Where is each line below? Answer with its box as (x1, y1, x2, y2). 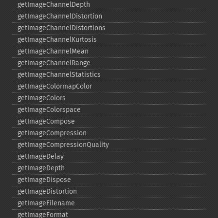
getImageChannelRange (18, 59, 91, 67)
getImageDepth (18, 164, 65, 172)
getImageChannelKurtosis (18, 36, 97, 44)
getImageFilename (18, 199, 75, 207)
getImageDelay (18, 152, 64, 161)
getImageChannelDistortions (18, 24, 106, 32)
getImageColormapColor (18, 82, 92, 91)
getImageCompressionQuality (18, 141, 109, 149)
